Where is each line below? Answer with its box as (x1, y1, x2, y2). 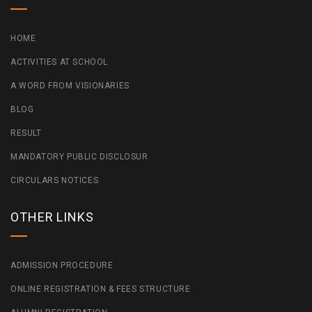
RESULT (10, 128, 42, 139)
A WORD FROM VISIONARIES (10, 81, 130, 91)
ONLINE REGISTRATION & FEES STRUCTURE (10, 284, 191, 295)
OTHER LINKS (10, 210, 94, 225)
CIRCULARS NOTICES (10, 175, 99, 186)
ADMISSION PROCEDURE (10, 260, 114, 271)
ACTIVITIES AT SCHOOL (10, 57, 108, 68)
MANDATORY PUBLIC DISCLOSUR (10, 152, 148, 162)
